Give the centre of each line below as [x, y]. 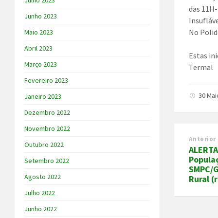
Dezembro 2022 [47, 113]
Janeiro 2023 [43, 97]
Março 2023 [41, 64]
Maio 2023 [39, 32]
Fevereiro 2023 [46, 81]
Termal [201, 67]
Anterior [202, 139]
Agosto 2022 [43, 177]
